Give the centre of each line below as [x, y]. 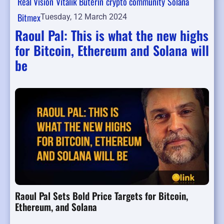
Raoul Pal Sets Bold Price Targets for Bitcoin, [101, 196]
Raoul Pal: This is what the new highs [112, 35]
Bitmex [29, 18]
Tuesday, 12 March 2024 [84, 17]
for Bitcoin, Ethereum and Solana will [112, 50]
